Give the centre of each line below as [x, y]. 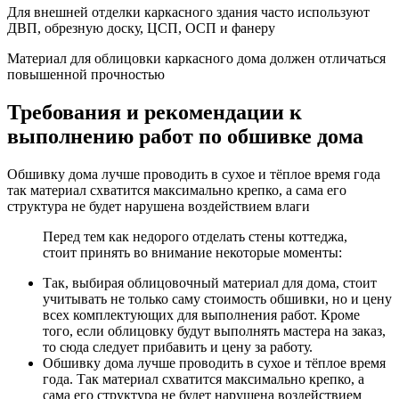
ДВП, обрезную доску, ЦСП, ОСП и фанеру [141, 28]
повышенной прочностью [86, 74]
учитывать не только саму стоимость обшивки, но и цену [217, 298]
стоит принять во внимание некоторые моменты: [192, 252]
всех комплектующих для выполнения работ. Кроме [201, 314]
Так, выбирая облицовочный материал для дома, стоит [210, 282]
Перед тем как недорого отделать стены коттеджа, [195, 236]
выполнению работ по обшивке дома [185, 136]
